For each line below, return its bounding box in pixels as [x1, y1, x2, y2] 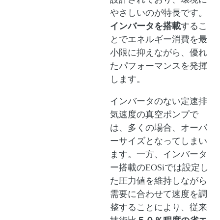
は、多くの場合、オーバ [110, 123, 207, 133]
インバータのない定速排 [110, 96, 207, 107]
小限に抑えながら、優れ [110, 48, 207, 58]
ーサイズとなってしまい [110, 136, 207, 146]
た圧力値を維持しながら [110, 176, 207, 186]
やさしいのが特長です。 [110, 8, 207, 18]
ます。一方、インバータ [110, 149, 207, 160]
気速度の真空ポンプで [110, 110, 198, 120]
